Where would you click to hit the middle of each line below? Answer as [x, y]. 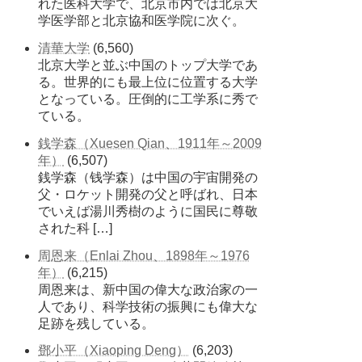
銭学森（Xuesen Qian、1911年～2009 [150, 143]
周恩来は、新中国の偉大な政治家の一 [148, 289]
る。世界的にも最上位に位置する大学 [148, 82]
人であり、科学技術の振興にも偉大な [148, 306]
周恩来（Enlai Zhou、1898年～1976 [144, 255]
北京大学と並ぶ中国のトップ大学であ [148, 65]
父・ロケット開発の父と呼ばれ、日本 [148, 194]
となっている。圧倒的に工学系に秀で [148, 99]
